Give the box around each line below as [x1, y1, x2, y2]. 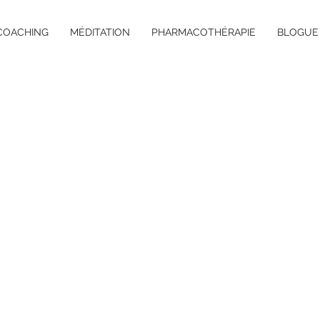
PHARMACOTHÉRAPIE [151, 26, 256, 38]
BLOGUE [276, 26, 319, 38]
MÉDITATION [69, 26, 130, 38]
